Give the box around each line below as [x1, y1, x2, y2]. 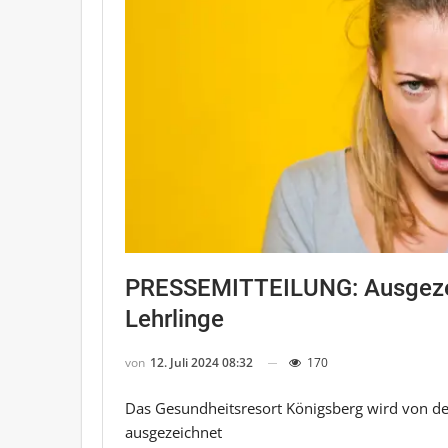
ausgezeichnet [125, 421, 222, 442]
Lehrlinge [125, 304, 224, 333]
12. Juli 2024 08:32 [150, 353, 253, 371]
